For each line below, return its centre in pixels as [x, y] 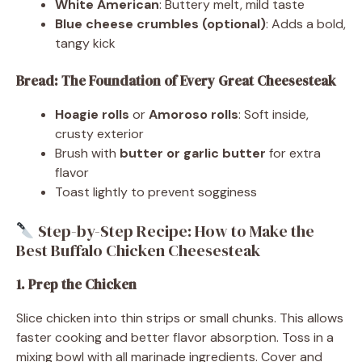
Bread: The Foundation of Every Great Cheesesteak [176, 80]
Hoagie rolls [92, 114]
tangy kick [85, 43]
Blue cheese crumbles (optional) [160, 23]
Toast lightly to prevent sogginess [156, 192]
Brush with [87, 153]
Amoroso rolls [194, 114]
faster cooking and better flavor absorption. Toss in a [175, 337]
